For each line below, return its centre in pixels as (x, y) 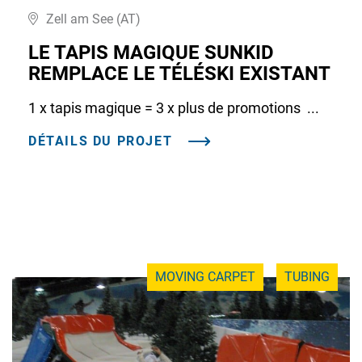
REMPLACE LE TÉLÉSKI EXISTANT (179, 73)
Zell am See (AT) (93, 19)
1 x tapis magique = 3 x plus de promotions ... (174, 107)
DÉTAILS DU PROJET (101, 141)
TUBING (307, 277)
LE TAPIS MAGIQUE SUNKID (151, 52)
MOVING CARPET (205, 277)
